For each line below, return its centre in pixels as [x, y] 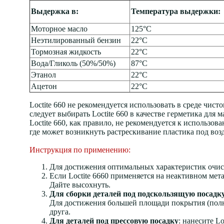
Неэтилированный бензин [76, 40]
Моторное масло [59, 29]
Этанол [43, 75]
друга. [60, 212]
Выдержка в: [55, 11]
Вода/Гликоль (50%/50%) [73, 63]
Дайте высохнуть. [80, 185]
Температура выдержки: [176, 11]
